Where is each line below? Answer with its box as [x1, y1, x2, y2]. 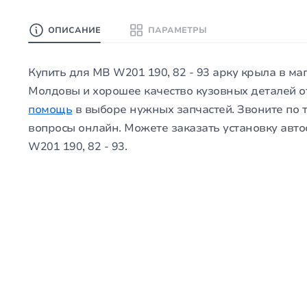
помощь [28, 102, 73, 118]
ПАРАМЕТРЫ [148, 25, 208, 36]
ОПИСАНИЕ [48, 25, 101, 36]
